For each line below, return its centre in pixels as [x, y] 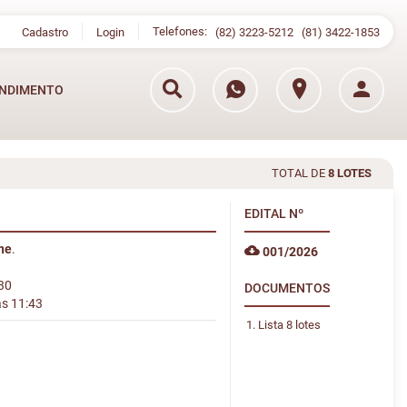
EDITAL [266, 213]
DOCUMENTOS [287, 288]
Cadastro [45, 33]
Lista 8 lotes [289, 325]
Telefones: [184, 31]
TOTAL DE [300, 173]
